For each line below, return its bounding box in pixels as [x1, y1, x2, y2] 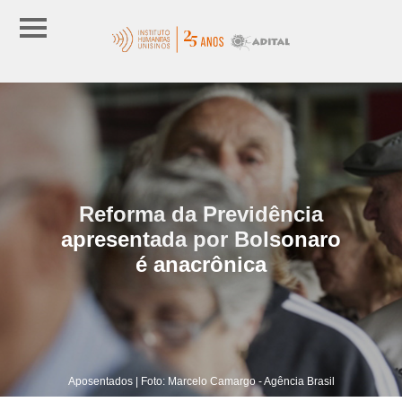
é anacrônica [135, 251, 267, 276]
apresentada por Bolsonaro [61, 226, 341, 251]
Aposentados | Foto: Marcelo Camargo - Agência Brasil [67, 374, 335, 388]
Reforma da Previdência [79, 201, 323, 226]
